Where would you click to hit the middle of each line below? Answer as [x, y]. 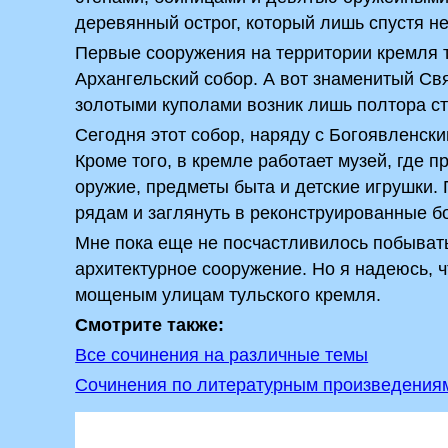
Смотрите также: [150, 325]
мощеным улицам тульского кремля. [228, 295]
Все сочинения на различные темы [222, 355]
